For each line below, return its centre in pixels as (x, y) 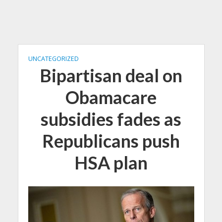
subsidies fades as (111, 119)
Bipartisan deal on (111, 76)
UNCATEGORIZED (53, 59)
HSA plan (111, 163)
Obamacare (111, 97)
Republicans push (111, 141)
